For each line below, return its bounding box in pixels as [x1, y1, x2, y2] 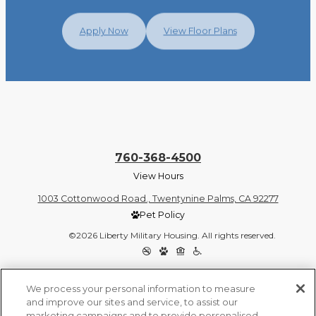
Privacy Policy [126, 267, 183, 279]
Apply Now [79, 25, 128, 36]
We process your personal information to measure [26, 283, 256, 294]
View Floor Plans [163, 25, 237, 36]
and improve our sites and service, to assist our [26, 296, 238, 308]
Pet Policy [139, 209, 185, 220]
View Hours [133, 170, 183, 181]
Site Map [183, 267, 219, 279]
